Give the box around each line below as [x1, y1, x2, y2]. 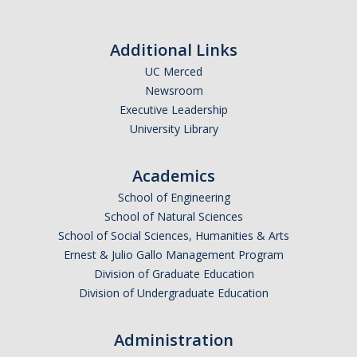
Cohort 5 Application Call [16, 107, 194, 126]
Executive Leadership [120, 102, 228, 117]
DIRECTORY [24, 213, 107, 232]
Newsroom [144, 83, 203, 98]
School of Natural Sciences [104, 209, 243, 224]
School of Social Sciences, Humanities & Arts [58, 228, 289, 243]
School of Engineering [117, 190, 230, 205]
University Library [129, 121, 218, 136]
